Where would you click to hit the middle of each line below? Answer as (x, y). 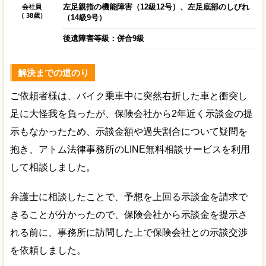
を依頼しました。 (48, 250)
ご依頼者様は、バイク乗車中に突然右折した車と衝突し (129, 96)
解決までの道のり (53, 72)
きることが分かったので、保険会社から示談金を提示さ (129, 214)
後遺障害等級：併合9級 (103, 38)
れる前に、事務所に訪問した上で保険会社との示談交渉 (129, 232)
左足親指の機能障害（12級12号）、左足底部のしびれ (156, 7)
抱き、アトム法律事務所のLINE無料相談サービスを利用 (130, 149)
